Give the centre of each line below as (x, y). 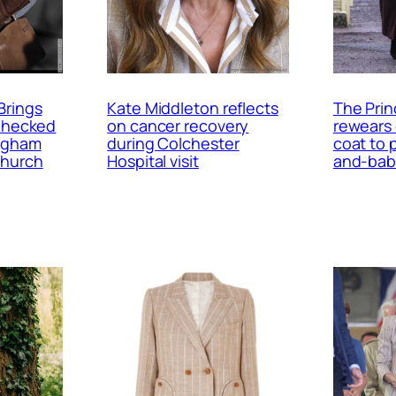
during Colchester (173, 144)
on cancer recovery (178, 126)
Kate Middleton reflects (193, 108)
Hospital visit (153, 161)
